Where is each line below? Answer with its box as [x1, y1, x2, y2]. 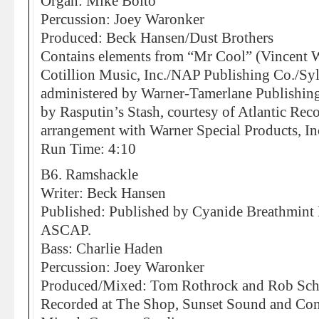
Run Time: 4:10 [41, 141, 136, 157]
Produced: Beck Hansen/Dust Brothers [41, 30, 273, 46]
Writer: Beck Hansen [41, 185, 166, 201]
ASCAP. [41, 222, 91, 238]
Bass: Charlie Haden [41, 241, 163, 256]
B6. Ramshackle [41, 167, 138, 182]
